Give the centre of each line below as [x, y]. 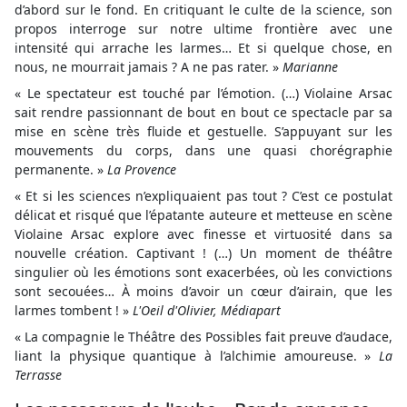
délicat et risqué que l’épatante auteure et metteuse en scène [203, 215]
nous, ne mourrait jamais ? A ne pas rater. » [149, 67]
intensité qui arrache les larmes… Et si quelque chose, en [203, 48]
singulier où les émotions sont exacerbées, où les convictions [203, 272]
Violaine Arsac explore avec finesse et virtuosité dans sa [203, 234]
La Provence [142, 169]
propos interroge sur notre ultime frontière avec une [203, 29]
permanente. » [61, 169]
